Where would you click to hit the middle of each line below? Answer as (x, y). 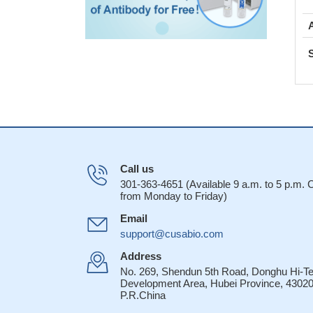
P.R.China (143, 295)
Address (141, 256)
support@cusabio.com (172, 234)
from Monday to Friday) (174, 196)
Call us (137, 169)
